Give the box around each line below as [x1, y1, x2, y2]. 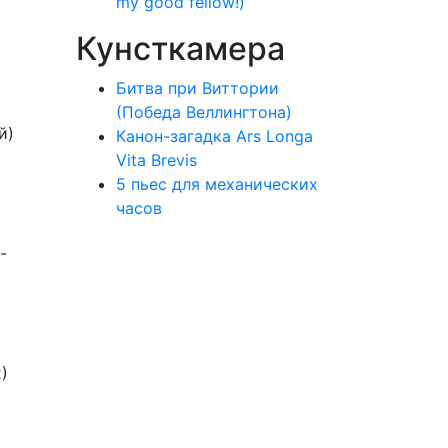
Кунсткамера [76, 29, 285, 68]
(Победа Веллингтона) [116, 102, 292, 122]
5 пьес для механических [116, 174, 318, 194]
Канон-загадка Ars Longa [116, 126, 313, 146]
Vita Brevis [116, 150, 197, 170]
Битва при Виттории [116, 78, 279, 98]
